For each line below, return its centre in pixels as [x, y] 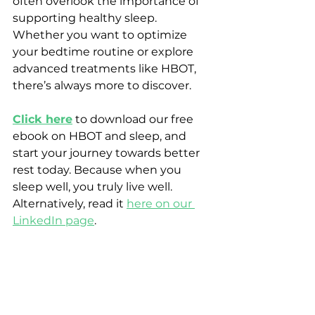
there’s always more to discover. [102, 86]
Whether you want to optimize [101, 35]
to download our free [134, 120]
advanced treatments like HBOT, [106, 69]
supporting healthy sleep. [86, 18]
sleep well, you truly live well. [94, 187]
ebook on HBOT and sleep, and [101, 136]
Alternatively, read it [70, 204]
